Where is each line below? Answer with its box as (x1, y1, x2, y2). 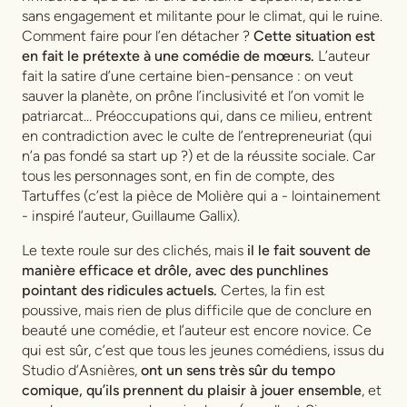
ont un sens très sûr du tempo (137, 361, 335, 379)
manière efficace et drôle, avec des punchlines (22, 261, 328, 279)
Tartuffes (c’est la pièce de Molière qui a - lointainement (22, 186, 381, 204)
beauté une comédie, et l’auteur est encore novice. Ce (22, 321, 372, 339)
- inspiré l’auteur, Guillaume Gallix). (22, 206, 240, 224)
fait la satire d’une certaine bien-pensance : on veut (22, 66, 353, 84)
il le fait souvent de (247, 241, 371, 259)
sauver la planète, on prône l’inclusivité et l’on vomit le (22, 86, 364, 104)
